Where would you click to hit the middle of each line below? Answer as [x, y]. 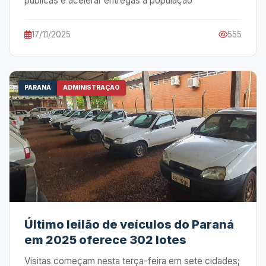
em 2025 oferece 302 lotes [105, 240]
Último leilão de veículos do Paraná [129, 224]
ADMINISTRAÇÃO [91, 88]
